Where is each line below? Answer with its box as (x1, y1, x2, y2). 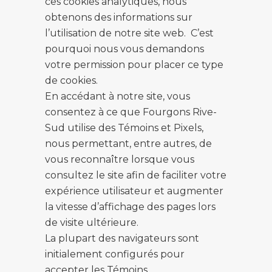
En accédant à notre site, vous (45, 90, 190, 102)
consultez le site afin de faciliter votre (45, 169, 226, 181)
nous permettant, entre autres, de (45, 138, 212, 149)
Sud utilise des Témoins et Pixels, (45, 122, 203, 134)
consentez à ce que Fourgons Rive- (45, 106, 217, 118)
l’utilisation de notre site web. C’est (45, 27, 214, 39)
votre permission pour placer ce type (45, 59, 223, 70)
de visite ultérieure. (45, 217, 138, 228)
